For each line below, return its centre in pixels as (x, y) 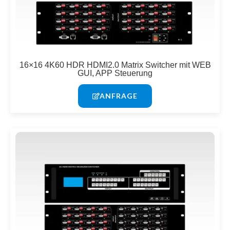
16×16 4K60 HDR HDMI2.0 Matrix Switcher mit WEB (115, 65)
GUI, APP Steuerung (115, 73)
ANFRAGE (119, 95)
